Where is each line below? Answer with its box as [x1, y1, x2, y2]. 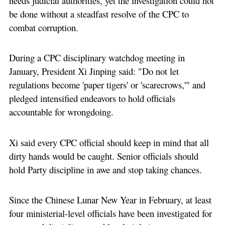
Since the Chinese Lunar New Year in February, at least [9, 193, 211, 206]
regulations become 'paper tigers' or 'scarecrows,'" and [9, 78, 205, 91]
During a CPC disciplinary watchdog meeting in [9, 51, 185, 64]
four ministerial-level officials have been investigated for [9, 207, 212, 220]
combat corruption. [9, 21, 78, 34]
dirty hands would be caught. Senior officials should [9, 149, 198, 162]
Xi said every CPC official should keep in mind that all [9, 136, 209, 149]
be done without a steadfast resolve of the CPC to [9, 7, 189, 20]
